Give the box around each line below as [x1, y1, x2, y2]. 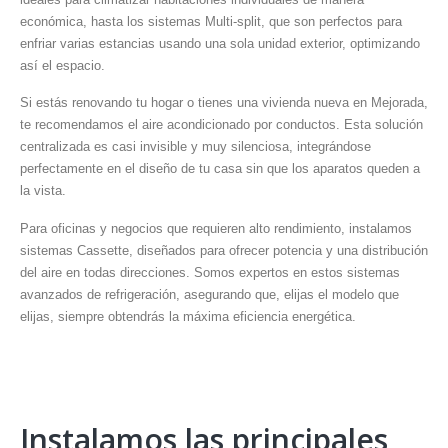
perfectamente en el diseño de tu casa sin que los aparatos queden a [20, 161, 420, 177]
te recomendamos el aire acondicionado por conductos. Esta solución [20, 117, 423, 133]
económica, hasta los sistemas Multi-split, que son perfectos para [20, 14, 402, 30]
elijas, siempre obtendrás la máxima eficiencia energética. [20, 308, 356, 324]
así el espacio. [20, 58, 105, 74]
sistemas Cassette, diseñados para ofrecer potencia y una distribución [20, 242, 428, 258]
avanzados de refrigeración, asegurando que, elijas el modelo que [20, 286, 399, 302]
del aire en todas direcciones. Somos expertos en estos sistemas [20, 264, 400, 280]
